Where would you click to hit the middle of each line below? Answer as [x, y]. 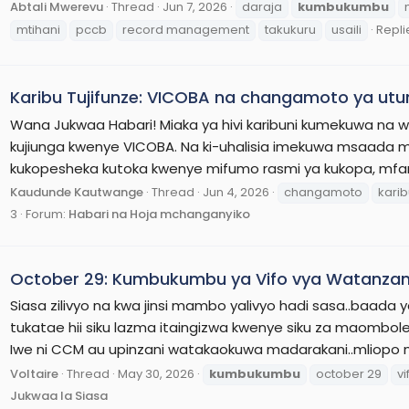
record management [186, 29]
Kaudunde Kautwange [77, 193]
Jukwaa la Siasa [59, 396]
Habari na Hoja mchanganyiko [159, 215]
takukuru [290, 29]
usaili [346, 29]
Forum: [47, 215]
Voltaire [34, 374]
